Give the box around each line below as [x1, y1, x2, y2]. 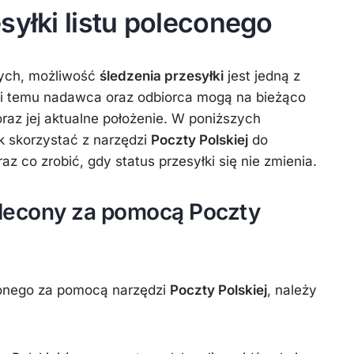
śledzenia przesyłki [100, 68, 224, 84]
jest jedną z [224, 68, 300, 84]
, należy [267, 282, 317, 298]
